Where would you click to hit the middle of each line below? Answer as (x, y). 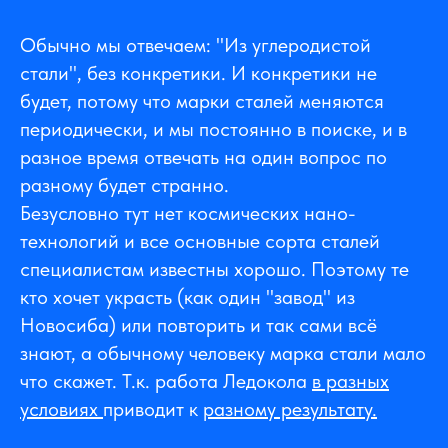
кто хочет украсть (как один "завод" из (187, 297)
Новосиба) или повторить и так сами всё (198, 325)
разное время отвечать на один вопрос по (203, 157)
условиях (61, 409)
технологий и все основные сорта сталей (200, 241)
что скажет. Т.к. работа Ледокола (166, 381)
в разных (350, 381)
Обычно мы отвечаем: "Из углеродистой (195, 45)
